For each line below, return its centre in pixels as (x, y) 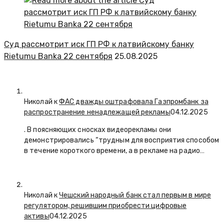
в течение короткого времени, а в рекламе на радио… (114, 150)
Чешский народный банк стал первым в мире (135, 195)
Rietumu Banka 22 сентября (58, 56)
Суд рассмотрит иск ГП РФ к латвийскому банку (99, 44)
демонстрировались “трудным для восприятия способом (121, 140)
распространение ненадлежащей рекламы (97, 112)
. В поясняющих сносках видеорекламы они (97, 129)
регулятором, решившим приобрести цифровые (105, 205)
